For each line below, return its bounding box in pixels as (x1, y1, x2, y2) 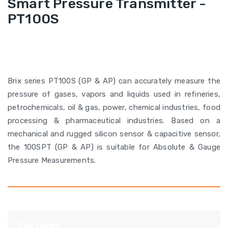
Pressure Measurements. (8, 156, 96, 165)
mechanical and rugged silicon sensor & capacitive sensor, (8, 129, 220, 138)
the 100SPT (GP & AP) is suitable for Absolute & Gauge (8, 142, 220, 152)
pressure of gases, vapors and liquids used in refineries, (8, 90, 220, 99)
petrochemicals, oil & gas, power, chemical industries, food (8, 103, 220, 112)
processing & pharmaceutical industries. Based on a (8, 116, 220, 125)
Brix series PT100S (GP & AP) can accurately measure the (8, 76, 220, 85)
